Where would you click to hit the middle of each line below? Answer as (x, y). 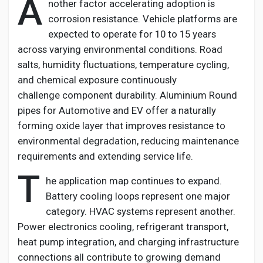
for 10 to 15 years (176, 34)
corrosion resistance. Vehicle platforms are (143, 19)
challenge (40, 95)
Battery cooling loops (94, 196)
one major (207, 196)
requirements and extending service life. (105, 156)
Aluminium (183, 95)
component (87, 95)
